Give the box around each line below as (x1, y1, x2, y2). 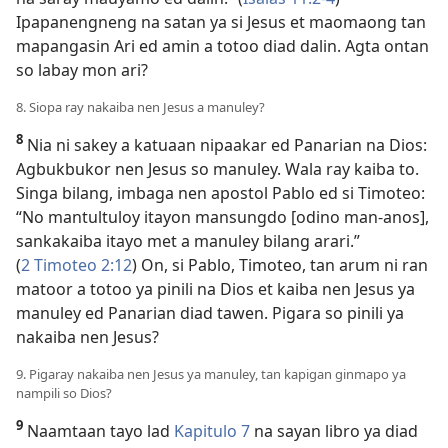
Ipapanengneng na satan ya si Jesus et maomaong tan (16, 10, 426, 33)
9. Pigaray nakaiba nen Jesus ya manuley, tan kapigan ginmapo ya (16, 364, 406, 383)
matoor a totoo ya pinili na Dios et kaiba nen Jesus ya (16, 277, 415, 300)
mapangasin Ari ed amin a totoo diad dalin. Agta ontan (16, 34, 429, 57)
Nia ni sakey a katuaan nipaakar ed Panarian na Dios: (23, 133, 427, 156)
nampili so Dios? (16, 383, 112, 402)
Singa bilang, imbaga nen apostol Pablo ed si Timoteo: (16, 181, 425, 204)
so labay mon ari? (16, 58, 148, 81)
